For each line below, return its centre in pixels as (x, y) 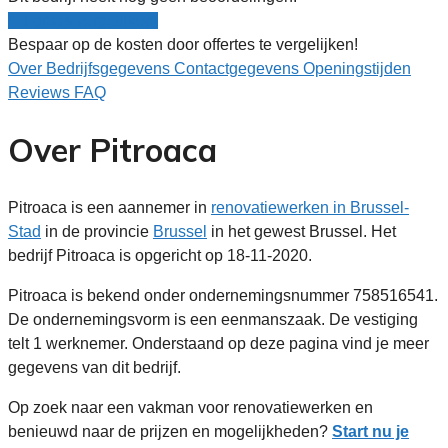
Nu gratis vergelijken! (83, 20)
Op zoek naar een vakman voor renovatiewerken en (190, 407)
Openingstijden (357, 68)
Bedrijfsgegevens (110, 68)
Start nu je (370, 431)
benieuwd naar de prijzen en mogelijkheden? (170, 431)
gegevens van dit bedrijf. (94, 367)
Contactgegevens (238, 68)
